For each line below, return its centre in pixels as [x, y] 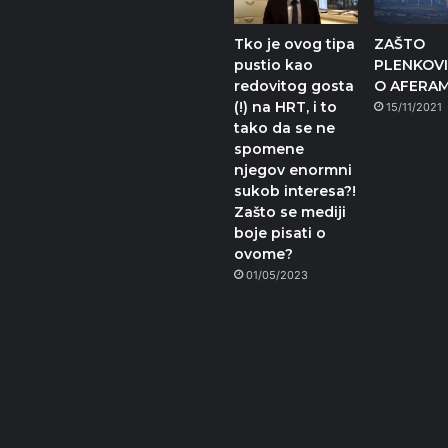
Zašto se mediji [290, 212]
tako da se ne [284, 128]
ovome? [263, 254]
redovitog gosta [294, 86]
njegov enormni [293, 170]
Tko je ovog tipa [294, 44]
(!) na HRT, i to [285, 107]
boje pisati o [280, 233]
